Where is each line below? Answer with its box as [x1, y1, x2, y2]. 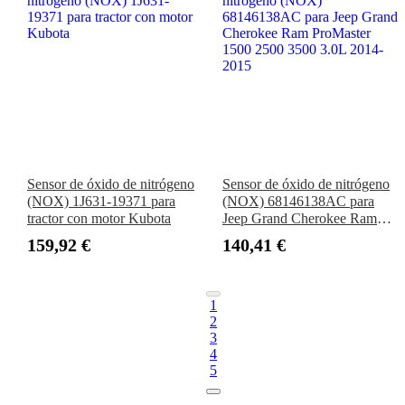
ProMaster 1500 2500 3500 [222, 228, 379, 244]
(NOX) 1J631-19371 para [27, 193, 175, 210]
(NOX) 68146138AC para [222, 193, 374, 210]
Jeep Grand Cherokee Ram [222, 211, 377, 227]
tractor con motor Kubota [27, 211, 171, 227]
